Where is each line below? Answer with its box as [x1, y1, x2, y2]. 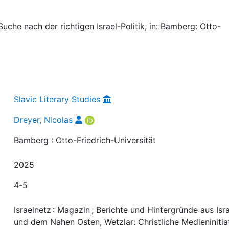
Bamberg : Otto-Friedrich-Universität [14, 134, 156, 145]
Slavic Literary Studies [14, 94, 101, 104]
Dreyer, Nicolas [14, 114, 73, 125]
